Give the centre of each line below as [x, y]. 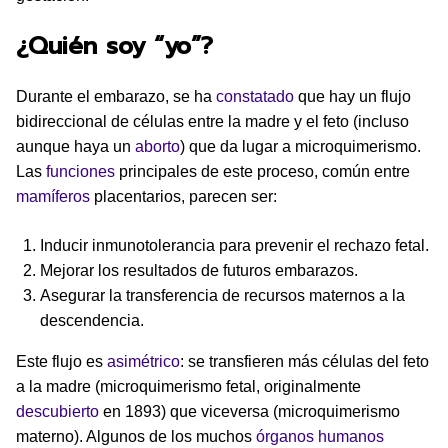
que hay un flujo [352, 96]
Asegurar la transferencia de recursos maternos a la [222, 295]
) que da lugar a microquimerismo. [300, 146]
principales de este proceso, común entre [262, 171]
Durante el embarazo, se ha [116, 96]
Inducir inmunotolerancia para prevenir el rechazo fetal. [234, 245]
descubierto [57, 411]
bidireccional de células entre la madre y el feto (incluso [212, 121]
